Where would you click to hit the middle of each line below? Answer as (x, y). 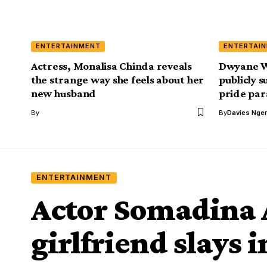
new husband (64, 93)
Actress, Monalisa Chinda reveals (111, 66)
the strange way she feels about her (118, 79)
